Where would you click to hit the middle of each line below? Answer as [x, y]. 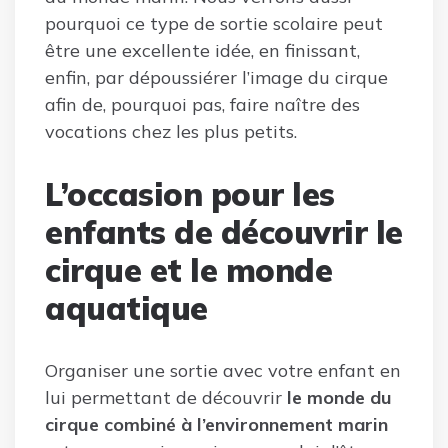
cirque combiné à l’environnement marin [216, 425]
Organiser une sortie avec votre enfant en [223, 371]
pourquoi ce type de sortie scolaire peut [214, 24]
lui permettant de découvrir [166, 398]
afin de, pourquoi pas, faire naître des [202, 105]
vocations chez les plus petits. [171, 132]
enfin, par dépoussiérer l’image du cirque [216, 78]
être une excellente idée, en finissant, [202, 51]
